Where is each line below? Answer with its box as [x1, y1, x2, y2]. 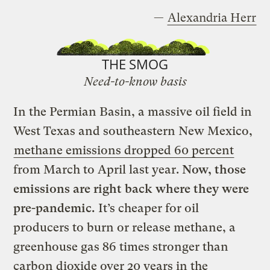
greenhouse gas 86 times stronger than [13, 240, 229, 254]
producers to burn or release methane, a [13, 221, 236, 235]
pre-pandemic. [13, 201, 96, 216]
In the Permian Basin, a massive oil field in [13, 105, 253, 119]
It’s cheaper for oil [95, 201, 199, 216]
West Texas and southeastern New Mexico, [13, 124, 253, 139]
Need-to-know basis [83, 75, 187, 89]
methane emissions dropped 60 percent [14, 143, 234, 158]
